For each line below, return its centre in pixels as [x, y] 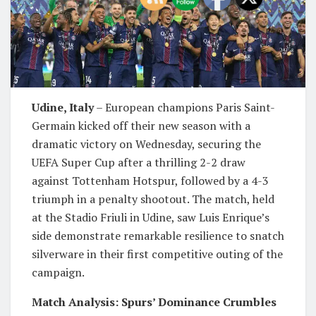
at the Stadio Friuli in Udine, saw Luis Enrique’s [151, 217]
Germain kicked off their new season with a [141, 125]
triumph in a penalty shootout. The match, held [153, 199]
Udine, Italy [63, 107]
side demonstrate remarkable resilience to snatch [158, 235]
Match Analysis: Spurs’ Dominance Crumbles [154, 302]
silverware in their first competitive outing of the [157, 254]
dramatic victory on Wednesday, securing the [146, 144]
